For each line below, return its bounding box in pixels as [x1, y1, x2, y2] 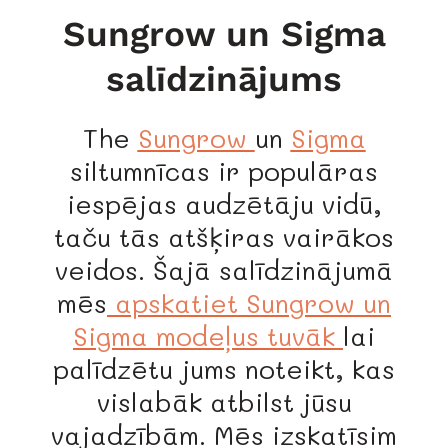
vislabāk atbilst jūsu [96, 385, 352, 420]
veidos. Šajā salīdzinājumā [55, 253, 393, 288]
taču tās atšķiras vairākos [54, 220, 394, 255]
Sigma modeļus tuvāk [73, 319, 343, 354]
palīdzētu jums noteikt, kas [53, 352, 395, 387]
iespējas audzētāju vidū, [66, 187, 382, 222]
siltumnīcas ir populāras [70, 154, 378, 189]
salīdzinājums [106, 58, 342, 101]
